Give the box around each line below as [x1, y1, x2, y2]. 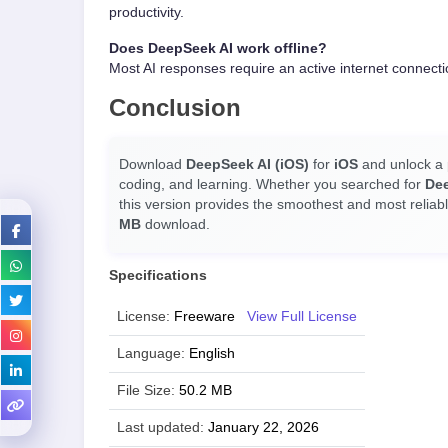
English [189, 346, 235, 361]
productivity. [109, 5, 184, 20]
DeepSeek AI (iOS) [186, 157, 309, 172]
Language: [117, 346, 185, 361]
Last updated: [117, 420, 204, 435]
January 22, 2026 [208, 420, 319, 435]
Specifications [109, 268, 207, 283]
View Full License [247, 309, 357, 324]
